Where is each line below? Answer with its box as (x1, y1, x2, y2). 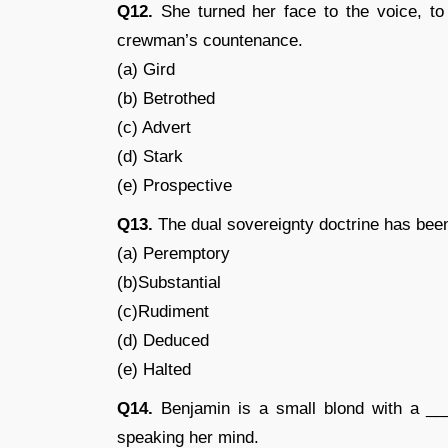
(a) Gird (117, 60, 175, 79)
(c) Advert (117, 118, 191, 137)
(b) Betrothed (117, 89, 215, 108)
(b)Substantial (117, 273, 221, 292)
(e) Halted (117, 360, 191, 379)
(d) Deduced (117, 331, 209, 350)
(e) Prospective (117, 176, 232, 195)
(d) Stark (117, 147, 183, 166)
